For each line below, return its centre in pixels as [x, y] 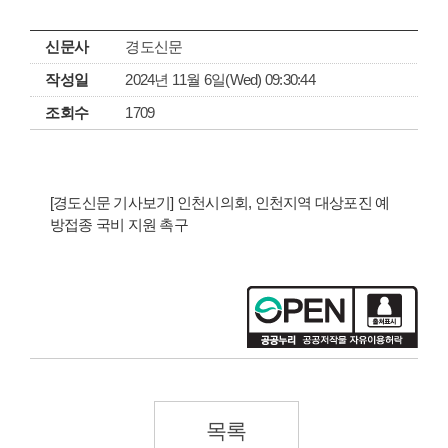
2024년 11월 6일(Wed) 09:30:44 [220, 79]
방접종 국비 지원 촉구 [118, 224]
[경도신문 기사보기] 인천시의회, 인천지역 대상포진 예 [219, 202]
